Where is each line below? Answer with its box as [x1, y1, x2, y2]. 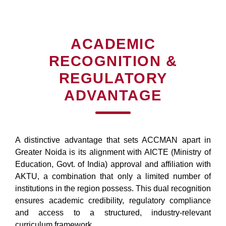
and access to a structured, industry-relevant [15, 208, 211, 217]
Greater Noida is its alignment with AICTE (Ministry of [15, 147, 211, 156]
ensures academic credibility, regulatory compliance [15, 196, 211, 205]
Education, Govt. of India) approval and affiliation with [15, 159, 211, 168]
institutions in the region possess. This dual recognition [15, 184, 211, 193]
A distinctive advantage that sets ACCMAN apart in [15, 135, 211, 144]
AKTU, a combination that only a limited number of [15, 172, 211, 181]
